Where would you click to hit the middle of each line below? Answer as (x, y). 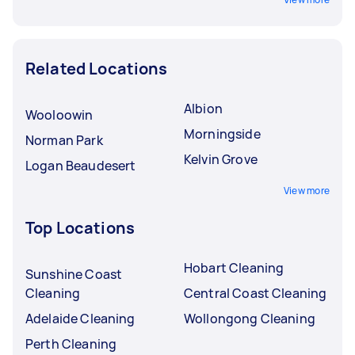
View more (306, 190)
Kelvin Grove (221, 159)
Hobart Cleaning (234, 267)
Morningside (222, 134)
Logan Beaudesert (81, 165)
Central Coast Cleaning (256, 293)
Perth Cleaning (71, 344)
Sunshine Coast (74, 274)
